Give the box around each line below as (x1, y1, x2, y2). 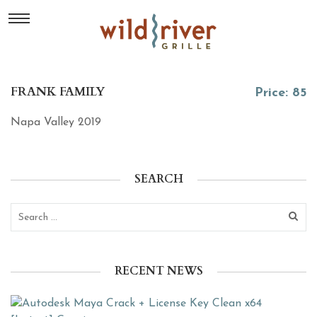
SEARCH (134, 171, 183, 187)
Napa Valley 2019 (11, 117, 101, 128)
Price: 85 (255, 86, 306, 100)
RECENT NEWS (114, 263, 203, 279)
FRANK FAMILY (11, 83, 105, 100)
